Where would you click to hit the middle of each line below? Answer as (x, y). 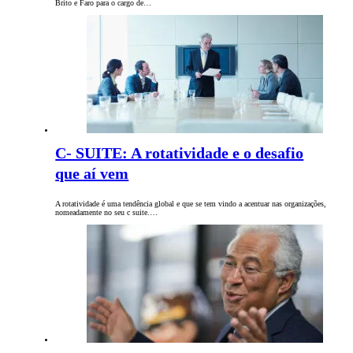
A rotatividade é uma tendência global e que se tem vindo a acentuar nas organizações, (191, 203)
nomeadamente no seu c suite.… (107, 212)
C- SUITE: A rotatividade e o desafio (180, 152)
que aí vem (92, 173)
